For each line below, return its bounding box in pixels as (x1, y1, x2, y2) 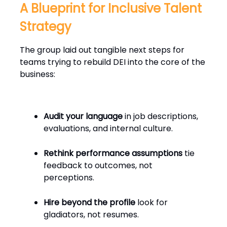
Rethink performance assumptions (44, 147, 182, 160)
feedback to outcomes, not (44, 160, 153, 172)
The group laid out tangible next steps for (20, 44, 184, 56)
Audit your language (44, 110, 123, 123)
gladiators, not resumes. (44, 209, 139, 221)
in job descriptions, (123, 110, 198, 123)
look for (135, 197, 168, 209)
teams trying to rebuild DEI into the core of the (20, 56, 205, 68)
